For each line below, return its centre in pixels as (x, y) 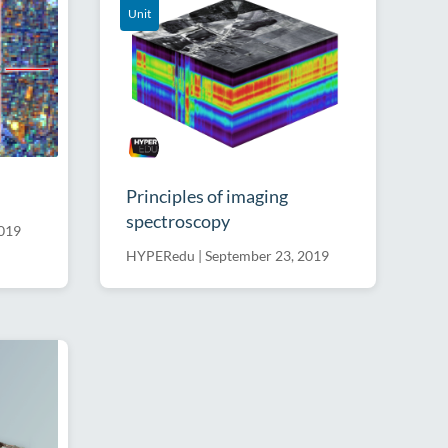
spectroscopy (178, 220)
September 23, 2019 (267, 255)
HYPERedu (160, 255)
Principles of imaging (207, 195)
